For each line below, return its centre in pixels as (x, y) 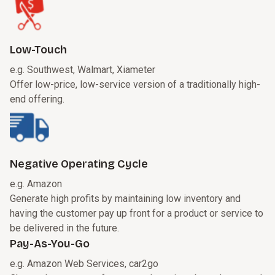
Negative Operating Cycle (79, 164)
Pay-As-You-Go (50, 244)
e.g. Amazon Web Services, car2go (84, 264)
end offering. (37, 99)
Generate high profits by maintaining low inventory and (125, 199)
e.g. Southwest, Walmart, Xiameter (83, 70)
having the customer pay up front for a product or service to (137, 214)
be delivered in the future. (64, 228)
